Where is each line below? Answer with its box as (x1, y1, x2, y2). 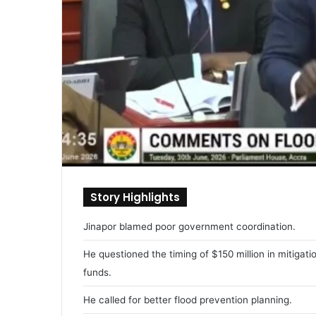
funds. (83, 266, 111, 278)
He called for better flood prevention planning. (83, 293, 292, 305)
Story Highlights (90, 189, 180, 205)
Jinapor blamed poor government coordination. (83, 220, 296, 232)
